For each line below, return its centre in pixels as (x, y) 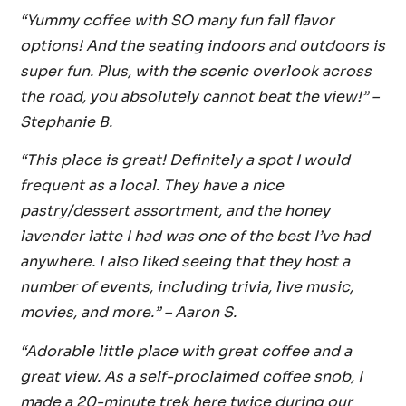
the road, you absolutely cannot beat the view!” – (200, 96)
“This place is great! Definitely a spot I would (185, 160)
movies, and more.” (91, 313)
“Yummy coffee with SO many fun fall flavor (178, 20)
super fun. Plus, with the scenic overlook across (196, 71)
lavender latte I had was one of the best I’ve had (195, 237)
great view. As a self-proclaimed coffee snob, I (192, 376)
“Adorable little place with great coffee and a (186, 351)
